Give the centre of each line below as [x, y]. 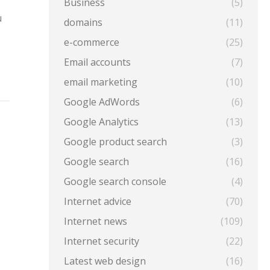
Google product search [115, 142]
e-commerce [91, 42]
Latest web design [105, 261]
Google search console [115, 181]
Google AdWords [102, 102]
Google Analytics [101, 122]
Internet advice [97, 201]
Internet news [95, 221]
